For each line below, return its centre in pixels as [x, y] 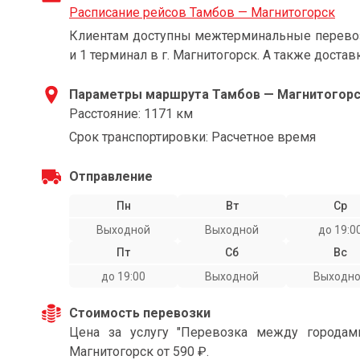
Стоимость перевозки [140, 313]
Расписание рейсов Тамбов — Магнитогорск [202, 12]
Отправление [111, 176]
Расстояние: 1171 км [131, 114]
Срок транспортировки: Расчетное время [192, 137]
